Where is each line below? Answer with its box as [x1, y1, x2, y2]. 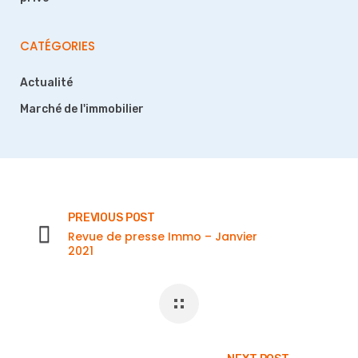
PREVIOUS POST [68, 211, 156, 225]
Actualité [20, 76, 73, 89]
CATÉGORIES [20, 38, 95, 54]
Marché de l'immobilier [20, 102, 144, 116]
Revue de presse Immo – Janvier [68, 229, 257, 245]
